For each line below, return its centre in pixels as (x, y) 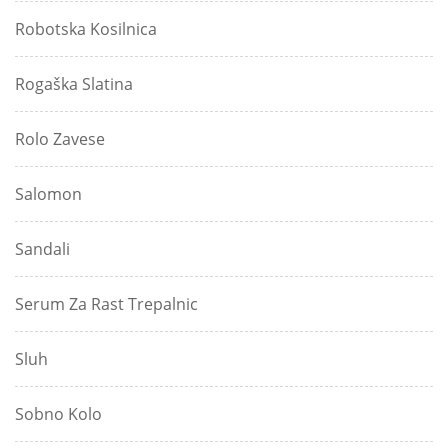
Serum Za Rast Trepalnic (106, 304)
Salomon (48, 194)
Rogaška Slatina (74, 84)
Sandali (42, 249)
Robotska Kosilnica (86, 29)
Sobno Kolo (58, 414)
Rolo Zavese (60, 139)
